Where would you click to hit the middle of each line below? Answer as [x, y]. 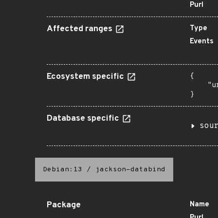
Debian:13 [63, 170]
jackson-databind [130, 170]
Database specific [84, 119]
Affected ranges [81, 29]
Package [64, 205]
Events [202, 42]
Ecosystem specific [86, 77]
